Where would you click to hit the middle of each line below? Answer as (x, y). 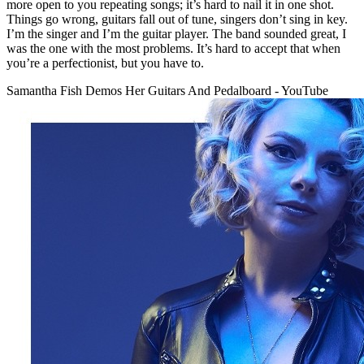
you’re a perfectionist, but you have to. (105, 63)
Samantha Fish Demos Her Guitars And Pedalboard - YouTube (167, 91)
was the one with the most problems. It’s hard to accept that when (173, 49)
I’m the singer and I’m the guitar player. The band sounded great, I (176, 34)
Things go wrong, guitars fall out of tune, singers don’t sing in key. (177, 19)
